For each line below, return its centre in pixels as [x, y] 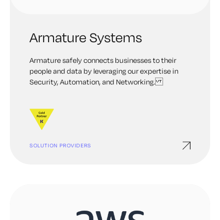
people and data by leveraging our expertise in [104, 71]
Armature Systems [86, 37]
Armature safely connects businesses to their [103, 60]
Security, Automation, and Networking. [96, 82]
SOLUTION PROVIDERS [60, 145]
